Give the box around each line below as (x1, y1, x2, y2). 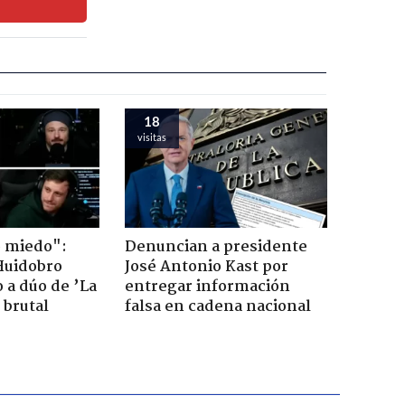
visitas (137, 130, 166, 143)
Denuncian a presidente (124, 234, 307, 259)
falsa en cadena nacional (124, 294, 311, 319)
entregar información (124, 274, 290, 299)
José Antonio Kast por (124, 254, 288, 279)
